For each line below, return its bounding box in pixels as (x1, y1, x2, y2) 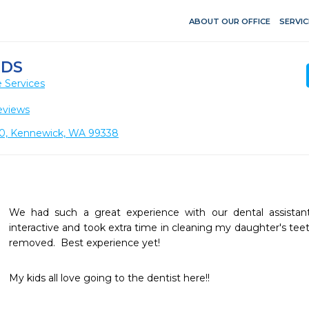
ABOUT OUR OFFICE (189, 16, 270, 26)
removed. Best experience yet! (9, 237, 160, 249)
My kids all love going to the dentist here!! (9, 272, 210, 284)
